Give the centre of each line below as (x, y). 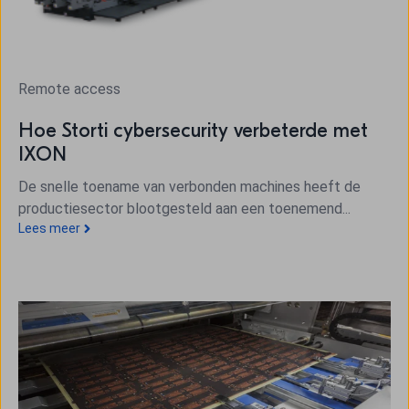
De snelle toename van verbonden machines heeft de (189, 187)
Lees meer (49, 229)
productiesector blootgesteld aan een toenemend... (184, 209)
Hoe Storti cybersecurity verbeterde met (193, 131)
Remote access (69, 89)
